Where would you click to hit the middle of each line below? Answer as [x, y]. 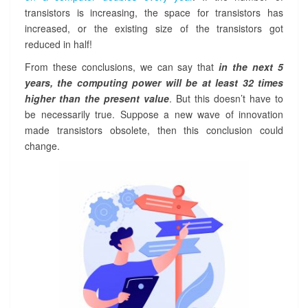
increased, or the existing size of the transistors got [154, 29]
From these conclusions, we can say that [122, 67]
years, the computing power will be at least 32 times [154, 83]
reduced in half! [58, 44]
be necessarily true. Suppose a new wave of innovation [154, 114]
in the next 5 [251, 67]
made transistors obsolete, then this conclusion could [154, 130]
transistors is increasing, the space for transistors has [154, 13]
